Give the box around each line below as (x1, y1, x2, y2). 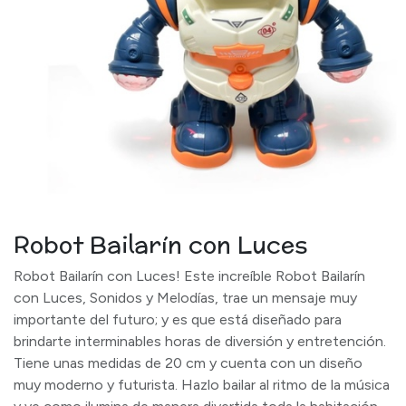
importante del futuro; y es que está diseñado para (14, 311, 342, 328)
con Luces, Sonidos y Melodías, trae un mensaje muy (14, 289, 357, 306)
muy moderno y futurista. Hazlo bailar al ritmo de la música (14, 376, 390, 393)
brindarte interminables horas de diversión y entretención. (14, 333, 386, 350)
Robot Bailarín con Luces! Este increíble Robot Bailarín (14, 267, 365, 285)
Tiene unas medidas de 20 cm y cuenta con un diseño (14, 354, 362, 372)
